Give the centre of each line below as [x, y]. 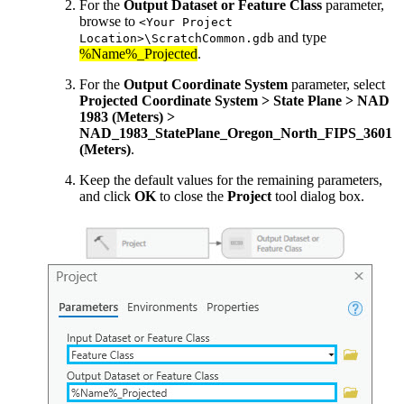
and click [107, 197]
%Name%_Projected [138, 54]
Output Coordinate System [206, 85]
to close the [192, 197]
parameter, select [336, 85]
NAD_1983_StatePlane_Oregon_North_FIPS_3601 [236, 133]
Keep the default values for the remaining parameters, [231, 180]
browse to [109, 22]
